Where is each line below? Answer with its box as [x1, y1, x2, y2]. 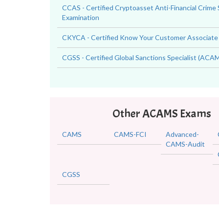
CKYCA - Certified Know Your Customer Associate [62, 33, 218, 42]
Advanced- [165, 130, 199, 138]
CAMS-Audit [165, 140, 205, 148]
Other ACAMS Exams [112, 106, 211, 121]
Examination [62, 13, 99, 22]
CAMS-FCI [113, 130, 147, 138]
